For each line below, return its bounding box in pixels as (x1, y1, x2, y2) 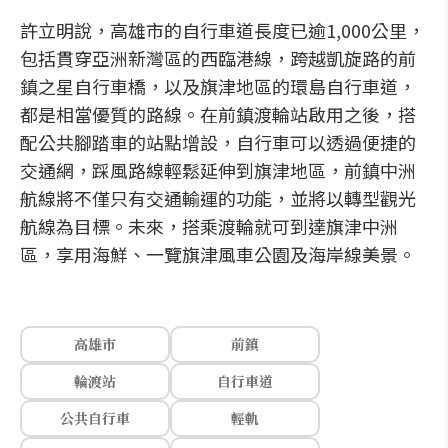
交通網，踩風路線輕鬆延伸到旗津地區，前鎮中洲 (20, 157, 416, 183)
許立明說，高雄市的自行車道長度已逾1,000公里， (20, 17, 425, 43)
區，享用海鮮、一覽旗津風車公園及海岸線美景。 (20, 241, 416, 267)
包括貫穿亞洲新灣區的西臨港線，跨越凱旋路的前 (20, 45, 416, 71)
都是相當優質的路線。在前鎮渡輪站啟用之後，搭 (20, 101, 416, 127)
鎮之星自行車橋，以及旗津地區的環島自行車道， (20, 73, 416, 99)
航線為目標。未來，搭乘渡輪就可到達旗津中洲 (20, 213, 398, 239)
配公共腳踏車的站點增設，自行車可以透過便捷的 (20, 129, 416, 155)
